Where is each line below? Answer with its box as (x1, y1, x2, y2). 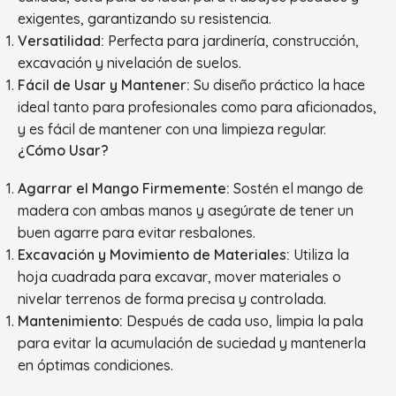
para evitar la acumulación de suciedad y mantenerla (18, 333, 366, 352)
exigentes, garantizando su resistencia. (18, 9, 271, 27)
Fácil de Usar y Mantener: (18, 75, 190, 94)
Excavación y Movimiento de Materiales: (18, 245, 290, 263)
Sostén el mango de (230, 179, 363, 197)
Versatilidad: (18, 31, 104, 49)
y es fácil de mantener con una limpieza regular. (18, 119, 326, 138)
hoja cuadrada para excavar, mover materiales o (18, 267, 341, 286)
